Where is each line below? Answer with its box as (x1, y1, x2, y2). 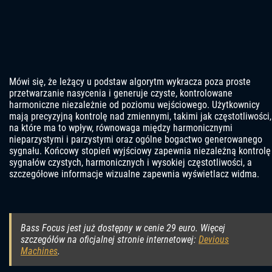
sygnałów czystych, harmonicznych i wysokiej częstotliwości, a (9, 157, 252, 169)
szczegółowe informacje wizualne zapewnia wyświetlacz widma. (9, 168, 259, 180)
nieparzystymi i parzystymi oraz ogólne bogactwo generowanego (9, 134, 262, 146)
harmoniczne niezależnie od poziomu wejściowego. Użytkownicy (9, 99, 260, 111)
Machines (21, 245, 58, 257)
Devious (199, 234, 229, 246)
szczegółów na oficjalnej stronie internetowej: (21, 234, 199, 246)
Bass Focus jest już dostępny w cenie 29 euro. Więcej (21, 222, 225, 234)
